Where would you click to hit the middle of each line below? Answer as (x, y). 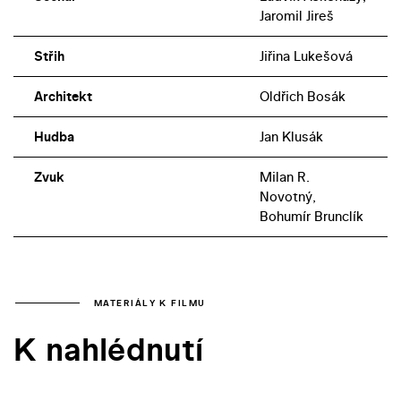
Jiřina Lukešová (306, 56)
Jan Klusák (291, 137)
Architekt (63, 97)
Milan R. (284, 177)
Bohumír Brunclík (311, 217)
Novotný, (287, 197)
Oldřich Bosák (302, 97)
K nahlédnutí (108, 350)
